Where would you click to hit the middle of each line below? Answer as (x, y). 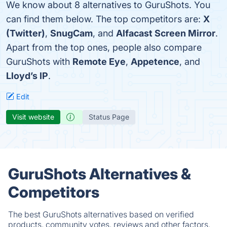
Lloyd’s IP (27, 76)
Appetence (155, 62)
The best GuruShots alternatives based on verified (101, 214)
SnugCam (71, 33)
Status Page (109, 117)
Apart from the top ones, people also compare (104, 47)
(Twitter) (26, 33)
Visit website (33, 117)
